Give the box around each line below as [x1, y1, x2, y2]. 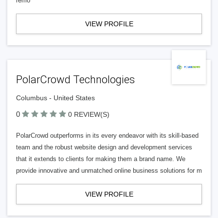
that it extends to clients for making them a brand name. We [16, 155, 185, 163]
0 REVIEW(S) [68, 110, 109, 118]
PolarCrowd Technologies [16, 73, 135, 86]
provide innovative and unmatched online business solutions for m [16, 167, 202, 174]
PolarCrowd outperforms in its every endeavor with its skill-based [16, 132, 199, 139]
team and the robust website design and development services [16, 144, 192, 151]
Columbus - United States [16, 94, 95, 102]
